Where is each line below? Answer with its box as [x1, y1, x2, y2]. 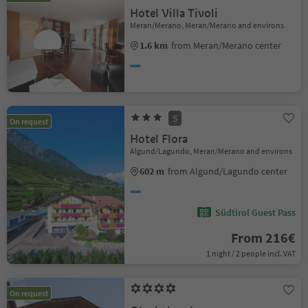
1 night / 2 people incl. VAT [206, 248, 296, 258]
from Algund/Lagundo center [168, 165, 288, 177]
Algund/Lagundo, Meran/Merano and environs [130, 146, 293, 156]
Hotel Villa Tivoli [130, 6, 219, 21]
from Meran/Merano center [171, 39, 282, 52]
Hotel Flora [130, 132, 189, 146]
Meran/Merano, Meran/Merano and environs [130, 20, 285, 30]
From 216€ [230, 229, 296, 246]
